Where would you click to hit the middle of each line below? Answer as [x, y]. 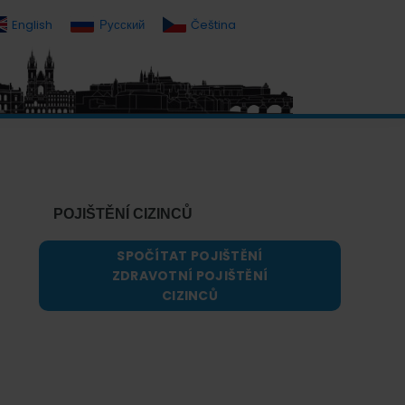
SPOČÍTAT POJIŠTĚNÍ [190, 255]
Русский [122, 24]
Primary [67, 132]
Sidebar [66, 160]
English [33, 24]
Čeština [213, 24]
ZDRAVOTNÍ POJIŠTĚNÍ [190, 275]
